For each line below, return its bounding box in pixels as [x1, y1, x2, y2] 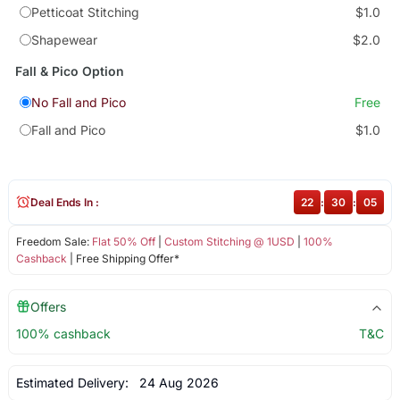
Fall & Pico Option [14, 63, 124, 79]
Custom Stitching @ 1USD [163, 234, 295, 248]
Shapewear [30, 31, 97, 47]
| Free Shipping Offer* [66, 251, 179, 265]
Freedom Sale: [15, 234, 92, 248]
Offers [29, 298, 66, 314]
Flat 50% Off [91, 234, 155, 248]
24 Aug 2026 [131, 374, 219, 390]
